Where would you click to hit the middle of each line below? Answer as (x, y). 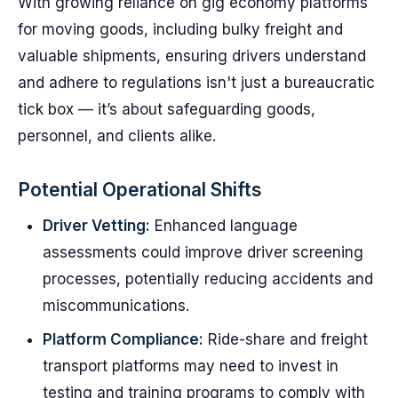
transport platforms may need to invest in (191, 366)
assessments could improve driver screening (203, 252)
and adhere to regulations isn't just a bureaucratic (196, 83)
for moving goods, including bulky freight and (180, 29)
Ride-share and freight (286, 339)
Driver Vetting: (96, 226)
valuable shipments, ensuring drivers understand (192, 56)
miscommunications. (116, 306)
